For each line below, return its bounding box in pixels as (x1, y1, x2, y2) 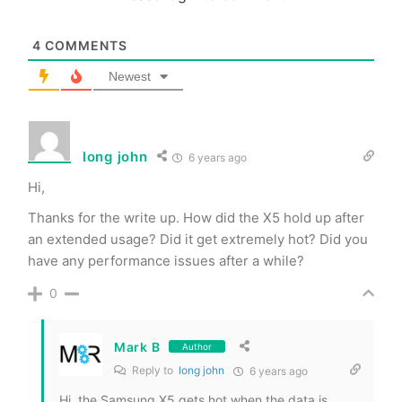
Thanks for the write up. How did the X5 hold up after (28, 209, 364, 227)
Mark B (114, 338, 161, 354)
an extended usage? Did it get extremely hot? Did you (28, 231, 368, 249)
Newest (109, 69, 151, 84)
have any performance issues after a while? (28, 252, 304, 270)
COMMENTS (41, 38, 127, 54)
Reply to (129, 363, 179, 378)
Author (182, 341, 213, 353)
